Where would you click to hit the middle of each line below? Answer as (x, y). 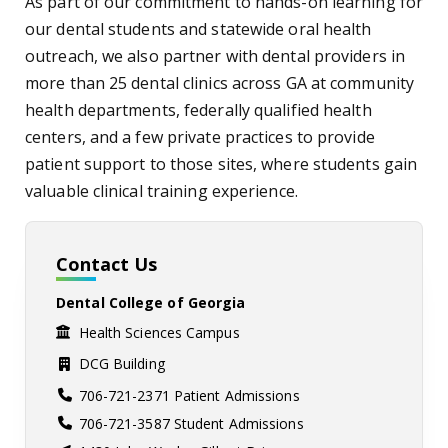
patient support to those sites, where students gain (221, 164)
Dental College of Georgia (151, 302)
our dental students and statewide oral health (198, 29)
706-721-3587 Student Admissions (191, 423)
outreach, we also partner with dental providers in (215, 56)
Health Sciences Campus (159, 332)
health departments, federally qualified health (198, 110)
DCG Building (121, 363)
